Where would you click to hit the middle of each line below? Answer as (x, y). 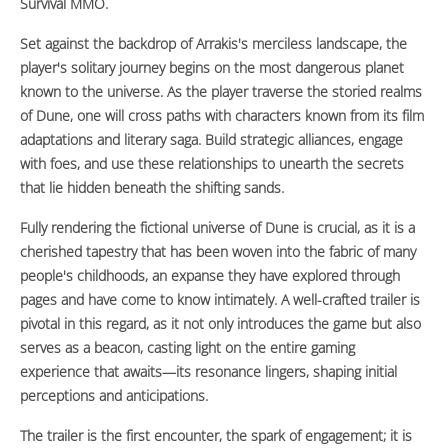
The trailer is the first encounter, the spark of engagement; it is (216, 436)
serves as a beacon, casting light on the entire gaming (187, 348)
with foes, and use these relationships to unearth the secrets (212, 164)
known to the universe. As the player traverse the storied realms (221, 92)
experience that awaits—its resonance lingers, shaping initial (208, 372)
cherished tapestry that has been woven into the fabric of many (218, 252)
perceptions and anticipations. (114, 396)
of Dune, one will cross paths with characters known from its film (222, 116)
